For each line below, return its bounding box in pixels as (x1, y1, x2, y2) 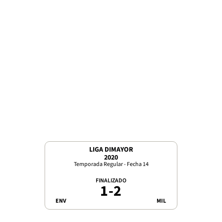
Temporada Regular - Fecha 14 (73, 160, 149, 168)
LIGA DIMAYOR (89, 145, 133, 155)
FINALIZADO (96, 176, 126, 185)
